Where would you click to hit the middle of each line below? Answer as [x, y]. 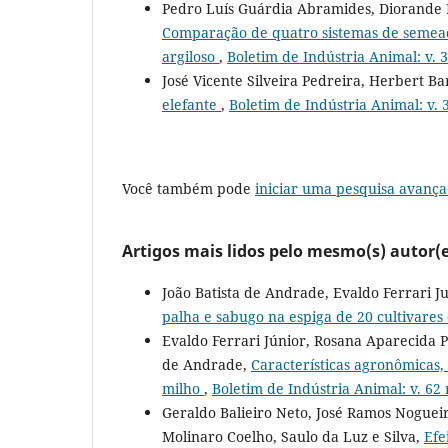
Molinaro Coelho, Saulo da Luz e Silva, [293, 436]
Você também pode [188, 188]
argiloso [190, 56]
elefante [191, 104]
